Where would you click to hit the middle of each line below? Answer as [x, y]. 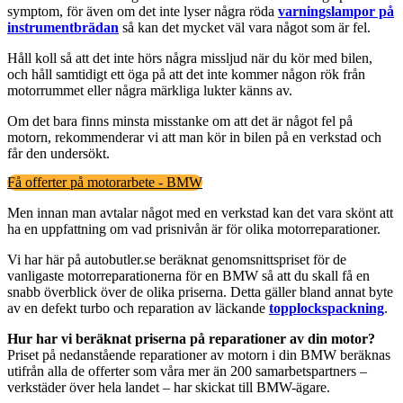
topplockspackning [327, 308]
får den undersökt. [58, 154]
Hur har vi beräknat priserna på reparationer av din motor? [191, 338]
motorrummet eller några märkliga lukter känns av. [150, 91]
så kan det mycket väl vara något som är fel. [245, 28]
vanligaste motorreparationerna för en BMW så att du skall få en [188, 275]
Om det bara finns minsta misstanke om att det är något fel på [180, 121]
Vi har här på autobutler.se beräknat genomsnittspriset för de [177, 259]
